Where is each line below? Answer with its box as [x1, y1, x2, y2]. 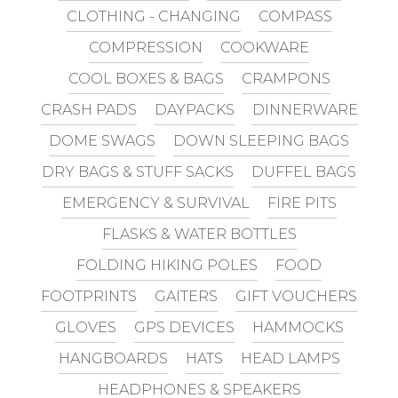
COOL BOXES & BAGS [68, 69, 224, 87]
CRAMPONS [241, 69, 330, 87]
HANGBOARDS [58, 349, 168, 367]
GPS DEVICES [133, 318, 235, 336]
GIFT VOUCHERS [235, 287, 357, 305]
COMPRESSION [89, 38, 203, 56]
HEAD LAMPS [240, 349, 340, 367]
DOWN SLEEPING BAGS [173, 131, 349, 149]
